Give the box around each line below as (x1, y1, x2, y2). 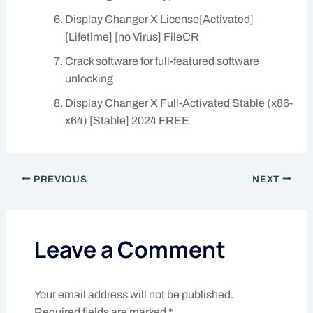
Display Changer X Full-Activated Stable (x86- (64, 96, 293, 109)
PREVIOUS (31, 173, 87, 184)
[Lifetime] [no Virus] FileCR (64, 30, 199, 43)
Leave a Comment (34, 233, 226, 265)
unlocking (64, 72, 113, 85)
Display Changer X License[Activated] (64, 13, 254, 25)
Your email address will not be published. (34, 288, 233, 300)
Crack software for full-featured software (64, 54, 259, 67)
